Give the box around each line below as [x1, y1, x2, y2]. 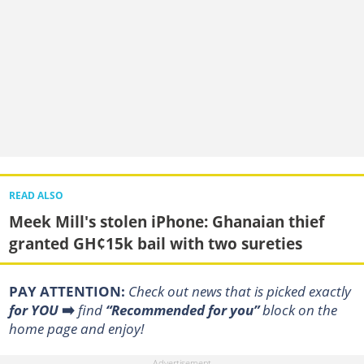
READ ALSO [8, 188, 63, 201]
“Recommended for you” [105, 300, 259, 319]
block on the [258, 300, 337, 319]
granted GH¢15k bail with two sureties [8, 232, 302, 254]
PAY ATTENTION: [8, 281, 128, 301]
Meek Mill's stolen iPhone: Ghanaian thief [8, 210, 324, 232]
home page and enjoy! [8, 318, 144, 338]
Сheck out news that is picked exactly [128, 281, 351, 301]
